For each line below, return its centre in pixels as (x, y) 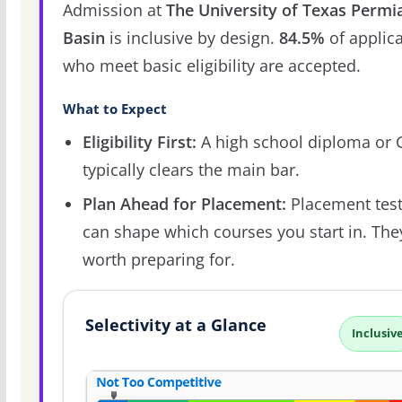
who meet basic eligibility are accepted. (211, 66)
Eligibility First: (139, 142)
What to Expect (114, 109)
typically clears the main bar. (191, 170)
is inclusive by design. (192, 38)
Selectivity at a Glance (175, 325)
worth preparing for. (158, 260)
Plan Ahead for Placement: (184, 204)
